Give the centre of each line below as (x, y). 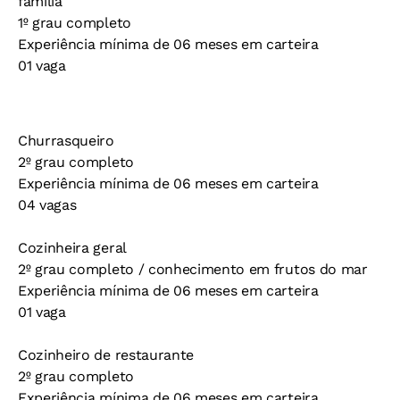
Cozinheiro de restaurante (106, 355)
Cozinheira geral (72, 248)
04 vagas (47, 205)
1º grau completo (75, 23)
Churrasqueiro (66, 141)
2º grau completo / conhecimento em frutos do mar (193, 269)
